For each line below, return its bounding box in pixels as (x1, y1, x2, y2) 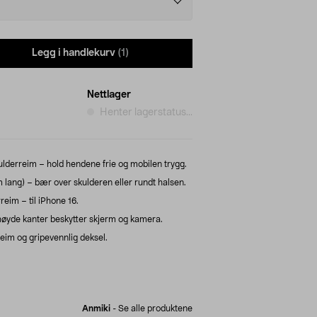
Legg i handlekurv (32, 48, 115, 59)
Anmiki (82, 304, 110, 313)
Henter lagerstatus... (100, 107, 192, 117)
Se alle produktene (118, 304, 192, 313)
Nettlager (87, 89, 131, 100)
